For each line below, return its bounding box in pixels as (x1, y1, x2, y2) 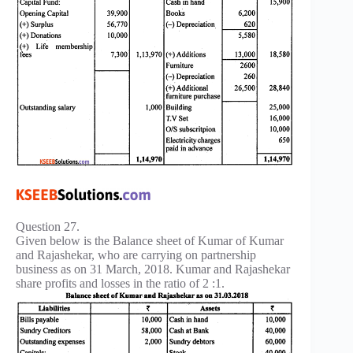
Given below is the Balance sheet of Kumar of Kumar (16, 234, 284, 248)
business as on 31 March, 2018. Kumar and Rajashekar (16, 262, 290, 277)
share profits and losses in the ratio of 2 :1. (16, 277, 225, 291)
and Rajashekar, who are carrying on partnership (16, 248, 256, 262)
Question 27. (16, 220, 80, 234)
